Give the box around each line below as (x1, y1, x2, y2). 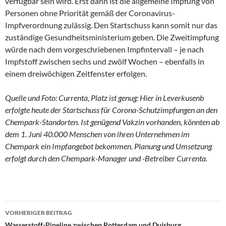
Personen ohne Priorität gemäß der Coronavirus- (5, 8, 175, 18)
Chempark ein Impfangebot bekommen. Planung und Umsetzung (5, 141, 212, 151)
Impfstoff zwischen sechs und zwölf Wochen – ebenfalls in (5, 56, 204, 66)
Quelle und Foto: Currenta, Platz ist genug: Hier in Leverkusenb (5, 92, 204, 102)
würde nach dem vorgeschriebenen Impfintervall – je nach (5, 44, 204, 54)
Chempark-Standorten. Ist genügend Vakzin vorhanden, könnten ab (5, 117, 219, 127)
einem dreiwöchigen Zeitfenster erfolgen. (5, 68, 147, 78)
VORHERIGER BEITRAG (5, 208, 72, 216)
